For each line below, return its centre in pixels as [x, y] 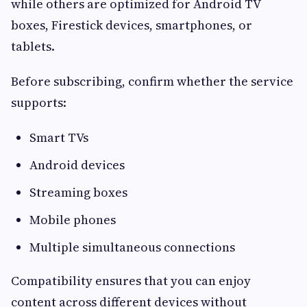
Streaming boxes [78, 193]
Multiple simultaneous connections [132, 247]
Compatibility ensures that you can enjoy [131, 281]
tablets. [33, 47]
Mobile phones [73, 220]
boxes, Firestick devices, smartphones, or [132, 25]
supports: [39, 103]
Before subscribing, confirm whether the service [152, 82]
